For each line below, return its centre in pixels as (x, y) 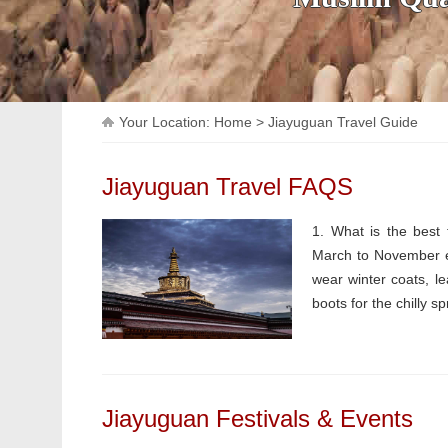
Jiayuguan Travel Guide (343, 122)
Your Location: (166, 122)
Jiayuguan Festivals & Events (257, 418)
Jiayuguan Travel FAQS (227, 186)
